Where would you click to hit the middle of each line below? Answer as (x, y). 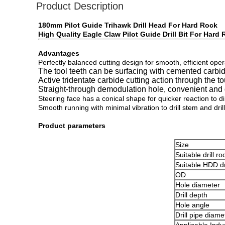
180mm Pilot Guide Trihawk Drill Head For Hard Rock (128, 25)
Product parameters (72, 126)
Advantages (59, 53)
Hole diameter (198, 185)
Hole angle (192, 205)
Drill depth (191, 195)
